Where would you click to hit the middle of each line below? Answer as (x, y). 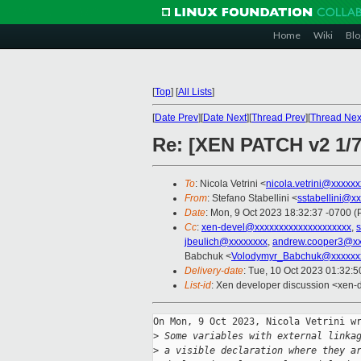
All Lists (195, 92)
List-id (198, 286)
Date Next (225, 118)
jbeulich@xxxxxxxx (226, 242)
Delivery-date (214, 271)
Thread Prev (278, 118)
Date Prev (176, 118)
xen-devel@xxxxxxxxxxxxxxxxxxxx (276, 228)
